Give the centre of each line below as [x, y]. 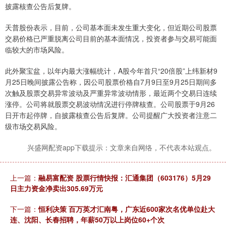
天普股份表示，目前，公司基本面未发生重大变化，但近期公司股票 [111, 27]
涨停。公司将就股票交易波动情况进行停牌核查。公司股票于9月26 [110, 104]
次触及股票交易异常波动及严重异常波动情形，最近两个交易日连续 [111, 93]
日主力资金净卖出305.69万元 [56, 188]
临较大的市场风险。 [37, 50]
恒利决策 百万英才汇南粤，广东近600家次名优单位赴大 [127, 209]
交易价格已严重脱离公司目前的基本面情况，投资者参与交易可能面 [111, 39]
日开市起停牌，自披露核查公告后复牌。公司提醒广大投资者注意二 [111, 115]
